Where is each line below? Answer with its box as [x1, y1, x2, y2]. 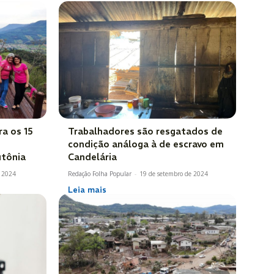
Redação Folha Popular [68, 169, 131, 178]
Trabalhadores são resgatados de [68, 125, 223, 137]
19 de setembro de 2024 [139, 169, 208, 178]
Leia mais [68, 184, 106, 195]
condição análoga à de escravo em [68, 138, 224, 150]
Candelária [68, 150, 117, 163]
